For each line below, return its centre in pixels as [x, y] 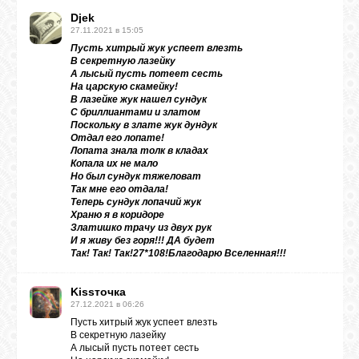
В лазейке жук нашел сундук [139, 99]
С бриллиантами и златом [135, 112]
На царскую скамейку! [124, 87]
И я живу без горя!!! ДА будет [143, 240]
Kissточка [98, 292]
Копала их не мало [114, 163]
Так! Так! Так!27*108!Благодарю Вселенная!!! [178, 253]
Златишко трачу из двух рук [141, 228]
